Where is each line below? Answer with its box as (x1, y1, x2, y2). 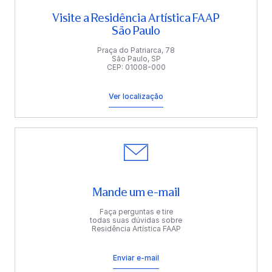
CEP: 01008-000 (106, 62, 166, 72)
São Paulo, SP (111, 53, 161, 63)
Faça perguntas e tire (99, 206, 173, 216)
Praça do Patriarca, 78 (97, 45, 175, 55)
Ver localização (109, 91, 163, 101)
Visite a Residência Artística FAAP (52, 11, 220, 25)
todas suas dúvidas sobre (90, 215, 182, 225)
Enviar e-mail (113, 253, 159, 262)
